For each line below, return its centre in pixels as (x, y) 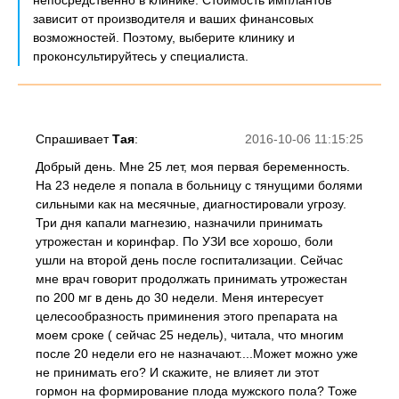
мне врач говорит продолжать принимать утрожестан (191, 279)
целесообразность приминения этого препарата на (187, 316)
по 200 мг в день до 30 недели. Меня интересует (179, 297)
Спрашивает (74, 139)
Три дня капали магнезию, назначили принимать (179, 223)
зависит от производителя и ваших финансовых (173, 19)
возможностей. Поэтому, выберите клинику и (164, 37)
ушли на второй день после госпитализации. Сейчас (189, 260)
